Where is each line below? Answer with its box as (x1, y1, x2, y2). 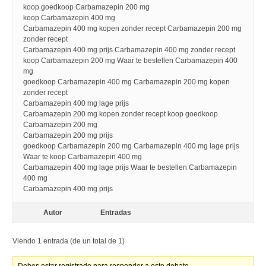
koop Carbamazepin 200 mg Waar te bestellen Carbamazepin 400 (23, 56, 237, 65)
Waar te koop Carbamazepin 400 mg (23, 153, 142, 161)
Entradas (100, 208, 131, 217)
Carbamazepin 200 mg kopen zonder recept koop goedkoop (23, 110, 218, 118)
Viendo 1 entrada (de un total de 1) (12, 237, 125, 245)
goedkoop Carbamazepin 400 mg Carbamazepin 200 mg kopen (23, 78, 230, 86)
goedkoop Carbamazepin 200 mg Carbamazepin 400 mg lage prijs (23, 142, 239, 150)
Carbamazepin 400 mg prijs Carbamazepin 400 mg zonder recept (23, 46, 235, 54)
